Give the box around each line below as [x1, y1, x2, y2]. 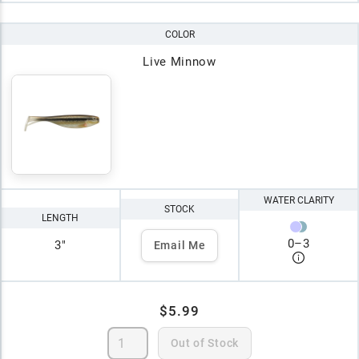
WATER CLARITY [263, 194, 334, 206]
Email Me [153, 238, 206, 252]
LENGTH [42, 212, 79, 224]
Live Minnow [143, 54, 216, 69]
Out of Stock [170, 336, 239, 349]
